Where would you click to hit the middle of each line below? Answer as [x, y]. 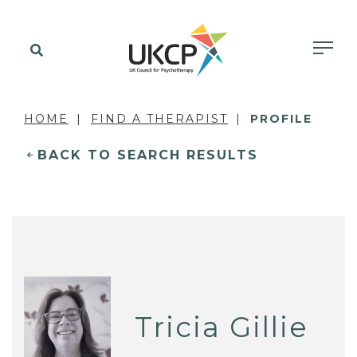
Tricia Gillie [222, 327]
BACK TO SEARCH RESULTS [148, 155]
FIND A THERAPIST [159, 119]
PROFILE [281, 119]
